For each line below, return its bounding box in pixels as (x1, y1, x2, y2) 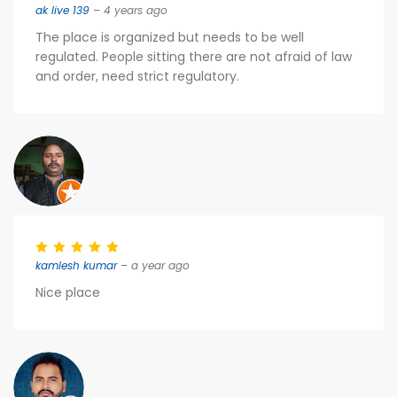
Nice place (35, 284, 100, 301)
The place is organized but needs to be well (35, 28, 304, 46)
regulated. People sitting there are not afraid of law (35, 48, 352, 66)
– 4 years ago (90, 3, 167, 18)
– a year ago (117, 258, 190, 273)
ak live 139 (35, 3, 90, 18)
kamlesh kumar (35, 258, 117, 273)
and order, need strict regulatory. (35, 67, 239, 85)
